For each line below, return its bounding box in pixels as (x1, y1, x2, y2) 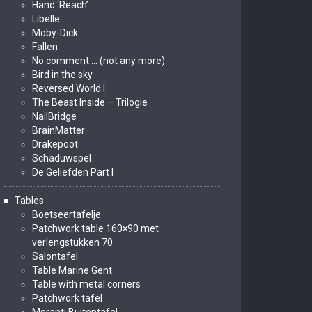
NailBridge (32, 111, 77, 122)
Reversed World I (32, 83, 105, 94)
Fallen (32, 41, 58, 52)
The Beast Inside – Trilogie (32, 97, 148, 108)
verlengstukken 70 (32, 237, 113, 248)
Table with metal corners (32, 279, 141, 290)
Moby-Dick (32, 27, 78, 38)
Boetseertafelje (32, 209, 101, 220)
